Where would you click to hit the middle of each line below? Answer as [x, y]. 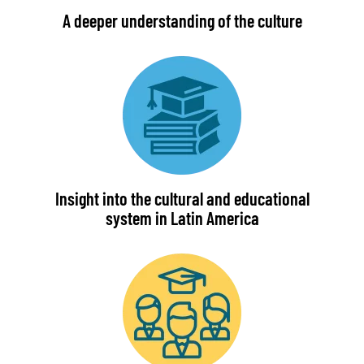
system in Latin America [182, 217]
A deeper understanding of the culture [182, 20]
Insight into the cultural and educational [182, 198]
